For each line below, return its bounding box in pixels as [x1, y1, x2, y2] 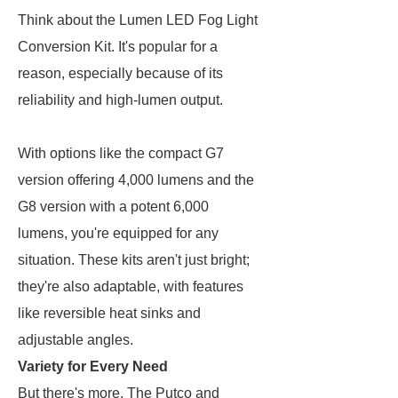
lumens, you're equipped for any [18, 226, 219, 241]
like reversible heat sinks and [18, 306, 201, 321]
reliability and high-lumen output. [18, 92, 227, 107]
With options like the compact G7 [18, 146, 224, 161]
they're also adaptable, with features [18, 279, 243, 294]
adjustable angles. [18, 332, 133, 347]
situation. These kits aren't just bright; [18, 252, 250, 267]
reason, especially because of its [18, 66, 223, 81]
